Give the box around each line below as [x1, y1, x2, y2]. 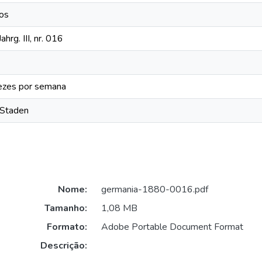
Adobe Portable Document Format [101, 220, 243, 234]
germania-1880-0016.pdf [101, 183, 208, 196]
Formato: [46, 220, 87, 234]
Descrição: [40, 239, 87, 253]
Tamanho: [44, 202, 87, 215]
